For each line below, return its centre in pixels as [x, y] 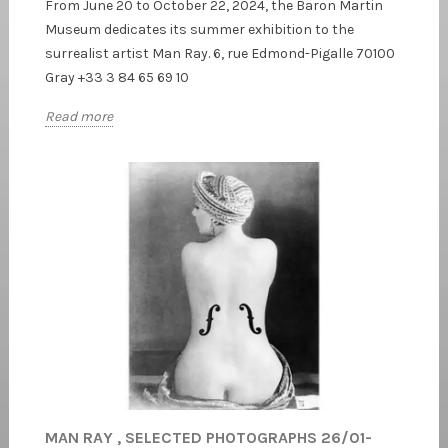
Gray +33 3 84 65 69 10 [117, 77]
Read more [79, 117]
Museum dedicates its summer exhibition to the [199, 29]
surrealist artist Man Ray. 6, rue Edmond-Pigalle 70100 [220, 53]
